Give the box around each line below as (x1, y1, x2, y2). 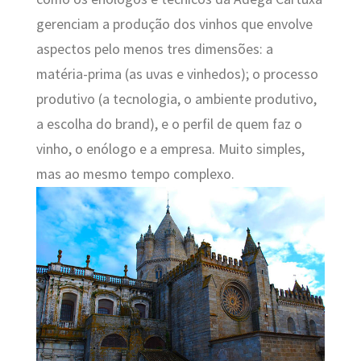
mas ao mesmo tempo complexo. (35, 165, 234, 184)
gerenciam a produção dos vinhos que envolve (35, 15, 313, 34)
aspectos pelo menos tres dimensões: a (35, 40, 273, 59)
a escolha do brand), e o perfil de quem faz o (35, 115, 302, 134)
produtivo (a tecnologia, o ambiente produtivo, (35, 90, 317, 109)
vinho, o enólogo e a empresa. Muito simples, (35, 140, 305, 159)
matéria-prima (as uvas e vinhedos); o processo (35, 65, 318, 84)
